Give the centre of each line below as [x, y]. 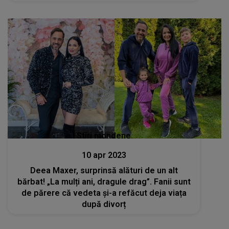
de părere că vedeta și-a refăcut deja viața [104, 193]
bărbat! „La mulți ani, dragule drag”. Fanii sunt [104, 182]
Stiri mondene [104, 136]
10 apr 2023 [104, 155]
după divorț [104, 204]
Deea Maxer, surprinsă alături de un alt [104, 171]
